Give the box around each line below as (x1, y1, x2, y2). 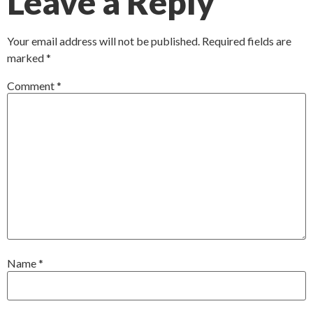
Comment (7, 79, 57, 93)
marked (7, 50, 46, 64)
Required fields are (202, 34, 291, 48)
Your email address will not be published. (7, 34, 200, 48)
